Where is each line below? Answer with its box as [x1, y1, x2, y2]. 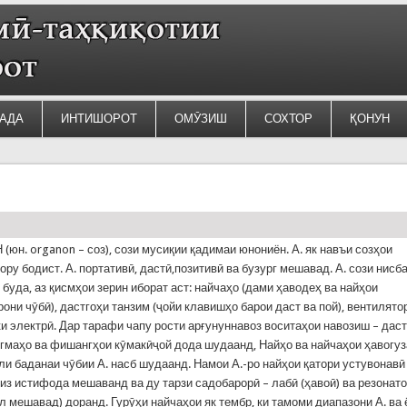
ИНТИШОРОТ [60, 112, 137, 125]
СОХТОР [263, 112, 313, 125]
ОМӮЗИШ [174, 112, 227, 125]
